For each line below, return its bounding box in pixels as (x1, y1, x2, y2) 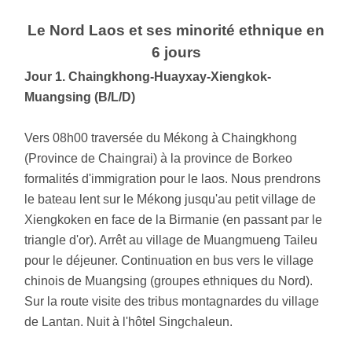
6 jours (151, 44, 201, 61)
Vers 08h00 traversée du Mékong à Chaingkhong (24, 131, 298, 145)
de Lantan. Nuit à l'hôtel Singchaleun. (24, 315, 233, 329)
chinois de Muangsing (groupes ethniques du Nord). (24, 274, 313, 288)
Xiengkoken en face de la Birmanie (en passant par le (24, 213, 323, 227)
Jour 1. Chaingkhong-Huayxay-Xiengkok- (24, 70, 272, 84)
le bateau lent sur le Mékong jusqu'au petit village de (24, 192, 317, 207)
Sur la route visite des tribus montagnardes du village (24, 295, 320, 309)
